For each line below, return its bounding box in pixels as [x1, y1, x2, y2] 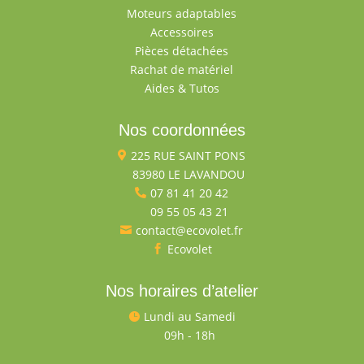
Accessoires [149, 24, 214, 40]
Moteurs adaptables [127, 5, 237, 21]
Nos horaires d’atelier [105, 281, 258, 300]
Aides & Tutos [144, 80, 219, 96]
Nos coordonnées [118, 120, 245, 139]
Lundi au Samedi [143, 308, 236, 324]
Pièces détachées [135, 42, 229, 58]
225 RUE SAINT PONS [131, 147, 246, 163]
